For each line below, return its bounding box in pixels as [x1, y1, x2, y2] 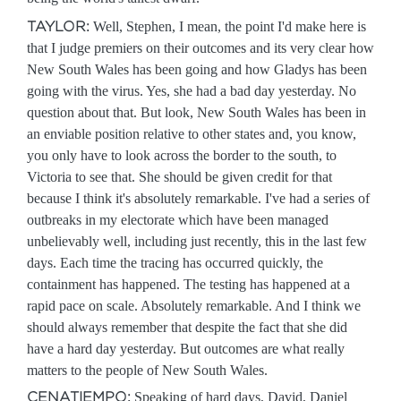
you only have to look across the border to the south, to [27, 148, 337, 163]
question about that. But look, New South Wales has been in [27, 105, 366, 120]
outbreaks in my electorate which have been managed [27, 212, 328, 227]
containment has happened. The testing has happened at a [27, 277, 350, 292]
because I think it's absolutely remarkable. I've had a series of [27, 191, 370, 206]
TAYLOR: [27, 19, 90, 34]
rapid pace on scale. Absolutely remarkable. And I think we [27, 298, 361, 313]
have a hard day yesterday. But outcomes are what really [27, 341, 345, 356]
